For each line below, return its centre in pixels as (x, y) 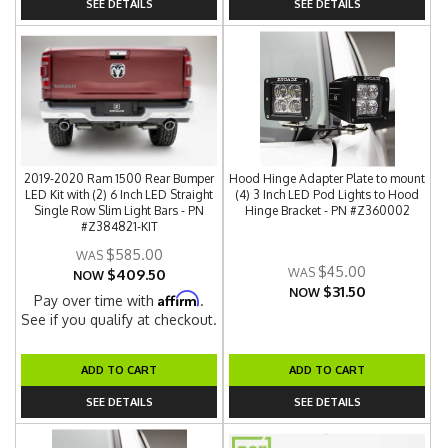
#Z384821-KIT (119, 226)
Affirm (179, 298)
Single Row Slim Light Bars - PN (119, 210)
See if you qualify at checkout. (119, 319)
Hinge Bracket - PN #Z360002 (327, 210)
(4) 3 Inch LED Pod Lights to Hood (327, 194)
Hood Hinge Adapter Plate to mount (327, 178)
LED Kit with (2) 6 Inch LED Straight (119, 194)
